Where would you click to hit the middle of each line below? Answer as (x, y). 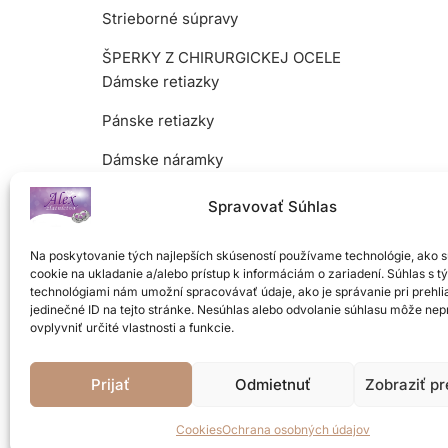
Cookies (198, 429)
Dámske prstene (160, 237)
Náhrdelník (140, 393)
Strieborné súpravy (170, 18)
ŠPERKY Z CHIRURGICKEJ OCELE (221, 57)
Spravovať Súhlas (273, 206)
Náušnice (135, 315)
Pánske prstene (157, 276)
